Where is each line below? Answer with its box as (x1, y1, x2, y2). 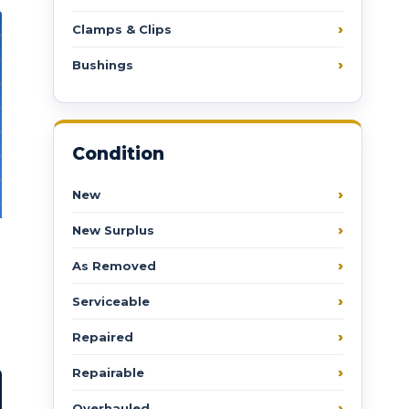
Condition (72, 142, 165, 164)
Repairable (72, 364, 145, 380)
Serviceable (72, 293, 151, 309)
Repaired (72, 329, 134, 344)
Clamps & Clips (72, 21, 173, 37)
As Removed (72, 257, 157, 273)
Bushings (72, 57, 134, 72)
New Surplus (72, 222, 155, 237)
